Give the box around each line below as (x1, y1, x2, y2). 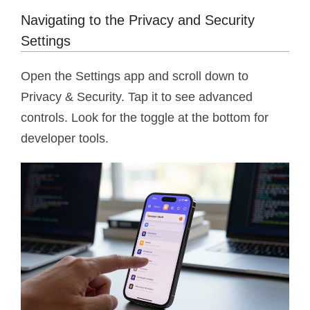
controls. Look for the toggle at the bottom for (21, 110, 268, 125)
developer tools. (21, 131, 109, 145)
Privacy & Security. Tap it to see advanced (21, 89, 253, 104)
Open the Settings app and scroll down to (21, 69, 248, 83)
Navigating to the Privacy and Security (21, 12, 255, 28)
